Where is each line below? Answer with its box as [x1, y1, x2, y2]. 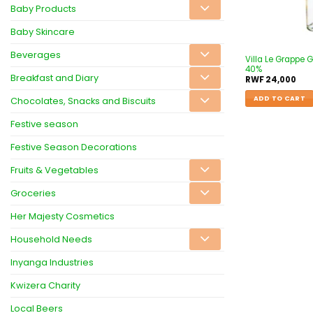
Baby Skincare [10, 25, 75, 38]
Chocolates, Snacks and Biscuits [10, 94, 156, 107]
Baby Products [10, 2, 76, 15]
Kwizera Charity [10, 279, 80, 291]
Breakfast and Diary [10, 71, 99, 84]
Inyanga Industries [10, 256, 94, 268]
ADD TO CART [253, 94, 305, 103]
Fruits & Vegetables [10, 163, 99, 176]
